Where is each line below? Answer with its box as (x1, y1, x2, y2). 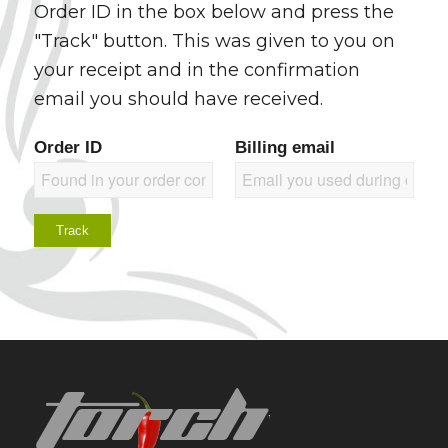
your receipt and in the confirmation (33, 59, 360, 82)
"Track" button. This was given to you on (33, 30, 395, 53)
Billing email (235, 137, 336, 157)
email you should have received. (33, 88, 323, 111)
